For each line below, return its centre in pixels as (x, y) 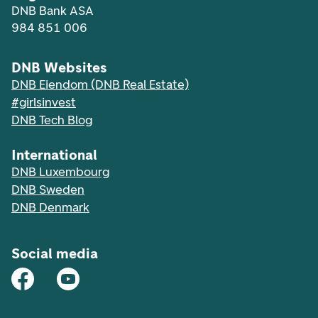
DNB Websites (59, 68)
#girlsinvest (44, 103)
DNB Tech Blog (52, 120)
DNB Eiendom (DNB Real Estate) (100, 85)
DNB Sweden (48, 190)
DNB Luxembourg (60, 172)
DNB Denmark (50, 208)
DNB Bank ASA (53, 11)
